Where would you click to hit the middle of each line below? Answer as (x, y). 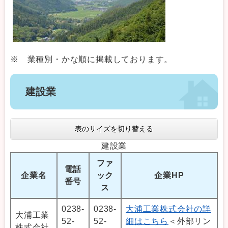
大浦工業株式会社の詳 (169, 209)
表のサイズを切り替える (114, 129)
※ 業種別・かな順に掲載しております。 (92, 60)
